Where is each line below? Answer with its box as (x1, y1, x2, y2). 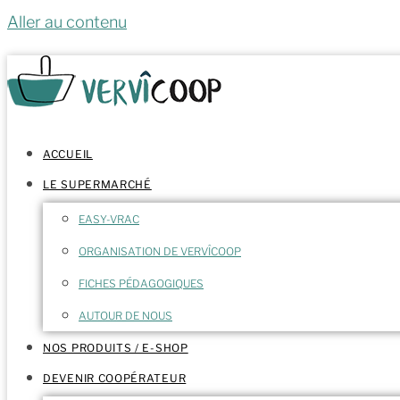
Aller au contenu (7, 12, 127, 31)
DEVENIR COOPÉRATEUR (43, 371, 187, 385)
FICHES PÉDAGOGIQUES (79, 277, 204, 290)
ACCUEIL (43, 147, 93, 161)
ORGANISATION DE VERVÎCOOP (79, 245, 241, 258)
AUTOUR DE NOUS (79, 309, 172, 322)
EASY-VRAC (79, 212, 139, 226)
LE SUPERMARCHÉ (43, 178, 152, 191)
